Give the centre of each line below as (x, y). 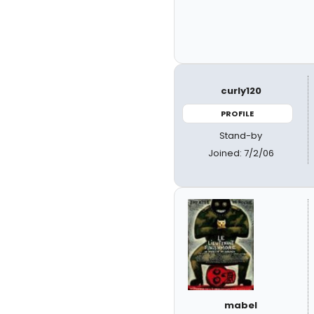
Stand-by (241, 136)
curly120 (241, 90)
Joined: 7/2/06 (241, 153)
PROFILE (238, 113)
